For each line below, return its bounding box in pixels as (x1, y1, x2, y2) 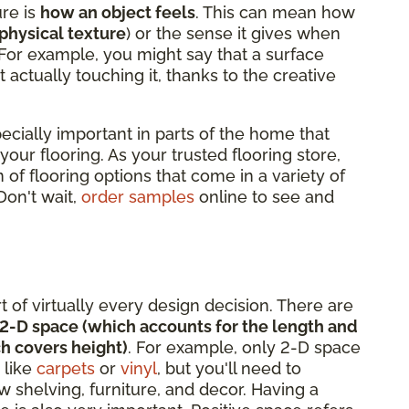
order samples (81, 186, 194, 206)
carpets (37, 358, 95, 378)
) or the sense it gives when (126, 23, 341, 43)
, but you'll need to (157, 358, 301, 378)
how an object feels (40, 2, 195, 22)
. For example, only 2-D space (128, 337, 361, 357)
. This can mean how (195, 2, 355, 22)
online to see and (194, 186, 334, 206)
